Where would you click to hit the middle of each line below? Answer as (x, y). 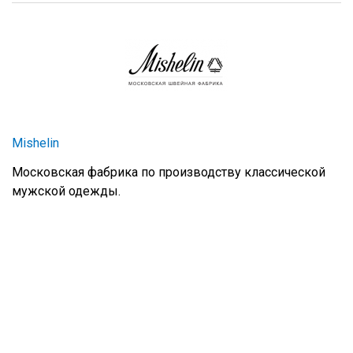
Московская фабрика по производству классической (169, 173)
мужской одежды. (66, 191)
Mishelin (35, 143)
